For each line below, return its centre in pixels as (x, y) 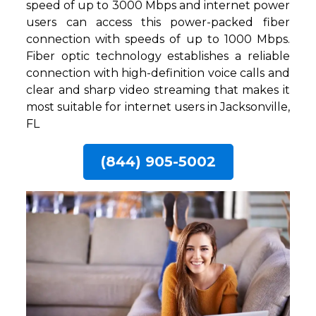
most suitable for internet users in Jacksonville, (158, 107)
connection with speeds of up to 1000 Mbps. (158, 39)
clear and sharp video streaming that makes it (158, 90)
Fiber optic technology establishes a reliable (158, 56)
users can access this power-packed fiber (158, 23)
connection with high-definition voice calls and (158, 73)
